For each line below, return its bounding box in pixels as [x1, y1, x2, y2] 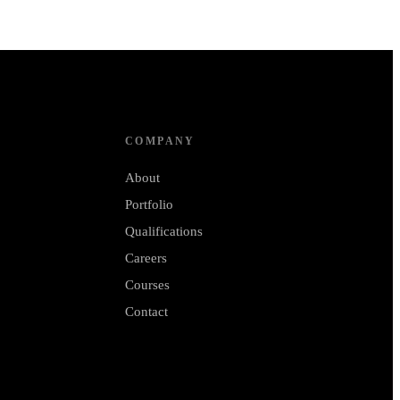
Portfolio [125, 197, 173, 212]
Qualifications [125, 224, 203, 239]
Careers [125, 251, 167, 266]
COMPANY [125, 135, 196, 148]
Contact [125, 304, 168, 320]
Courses [125, 278, 170, 293]
